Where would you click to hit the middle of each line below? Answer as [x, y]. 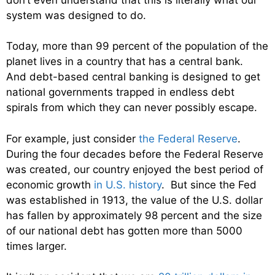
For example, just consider [72, 138]
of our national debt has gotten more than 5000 [124, 230]
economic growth [50, 184]
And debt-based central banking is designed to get [133, 77]
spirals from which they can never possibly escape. [132, 108]
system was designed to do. [76, 15]
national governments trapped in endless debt [120, 92]
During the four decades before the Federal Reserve [135, 154]
